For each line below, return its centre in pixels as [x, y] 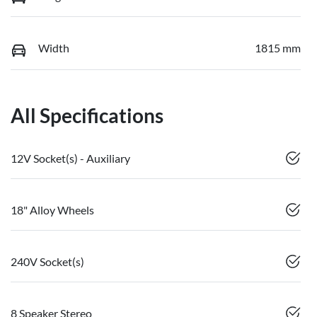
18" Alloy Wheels [52, 209]
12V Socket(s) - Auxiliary [70, 158]
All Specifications [87, 115]
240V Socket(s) [47, 261]
